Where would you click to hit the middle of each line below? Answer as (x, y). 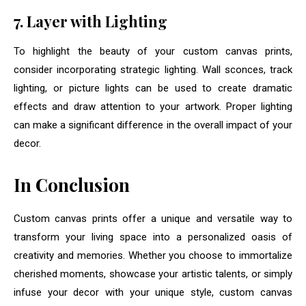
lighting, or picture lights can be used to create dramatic (153, 88)
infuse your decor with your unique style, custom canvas (153, 293)
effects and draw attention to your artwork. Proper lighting (153, 107)
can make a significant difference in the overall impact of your (153, 125)
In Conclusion (72, 185)
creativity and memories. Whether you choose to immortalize (153, 256)
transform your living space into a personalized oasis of (153, 237)
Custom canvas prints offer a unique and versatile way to (153, 219)
